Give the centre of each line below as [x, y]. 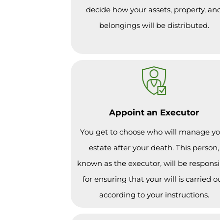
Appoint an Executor [154, 112]
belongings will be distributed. [154, 25]
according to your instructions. [154, 194]
